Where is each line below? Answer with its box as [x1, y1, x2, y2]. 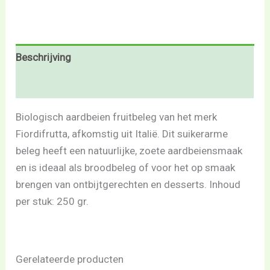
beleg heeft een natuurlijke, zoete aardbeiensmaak [16, 144, 243, 157]
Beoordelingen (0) [16, 78, 98, 91]
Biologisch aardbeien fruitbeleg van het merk [16, 110, 218, 123]
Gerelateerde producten [16, 253, 124, 265]
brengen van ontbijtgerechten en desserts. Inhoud [16, 178, 241, 190]
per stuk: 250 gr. [16, 195, 89, 207]
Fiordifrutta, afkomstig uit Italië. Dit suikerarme [16, 127, 228, 140]
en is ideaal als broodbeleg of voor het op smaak [16, 161, 236, 174]
